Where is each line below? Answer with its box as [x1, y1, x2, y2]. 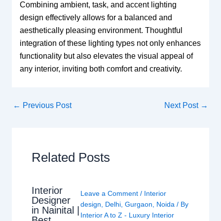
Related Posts [31, 150, 110, 165]
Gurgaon [124, 200, 152, 209]
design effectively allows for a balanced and [19, 13, 172, 22]
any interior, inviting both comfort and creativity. [19, 65, 182, 74]
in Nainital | [31, 204, 79, 216]
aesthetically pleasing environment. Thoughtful [19, 26, 183, 35]
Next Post [164, 101, 201, 110]
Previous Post [20, 101, 72, 110]
